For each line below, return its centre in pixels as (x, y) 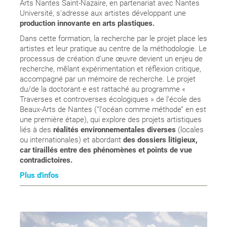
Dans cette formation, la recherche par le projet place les (113, 39)
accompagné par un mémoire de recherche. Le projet (107, 79)
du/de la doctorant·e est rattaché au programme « (102, 89)
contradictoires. (46, 160)
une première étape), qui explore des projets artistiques (110, 120)
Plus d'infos (39, 176)
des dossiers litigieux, (160, 140)
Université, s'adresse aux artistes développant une (103, 13)
